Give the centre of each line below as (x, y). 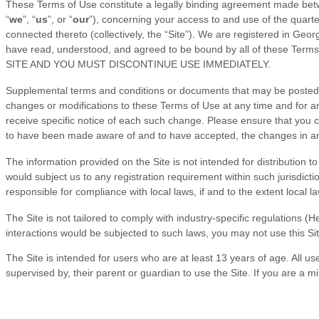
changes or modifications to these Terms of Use (114, 106)
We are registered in (242, 35)
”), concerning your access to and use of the (190, 20)
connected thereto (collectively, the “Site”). (100, 35)
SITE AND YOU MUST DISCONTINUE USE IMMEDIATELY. (138, 64)
